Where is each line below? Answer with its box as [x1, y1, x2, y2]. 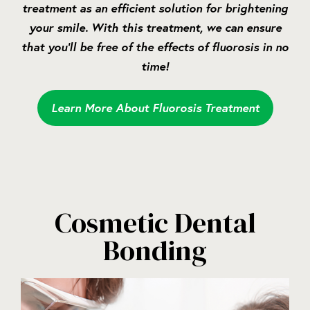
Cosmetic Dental [54, 204, 256, 242]
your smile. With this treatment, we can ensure [28, 19, 282, 36]
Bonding [103, 232, 207, 270]
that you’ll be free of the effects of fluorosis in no [21, 39, 289, 55]
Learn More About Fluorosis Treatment [51, 100, 259, 116]
